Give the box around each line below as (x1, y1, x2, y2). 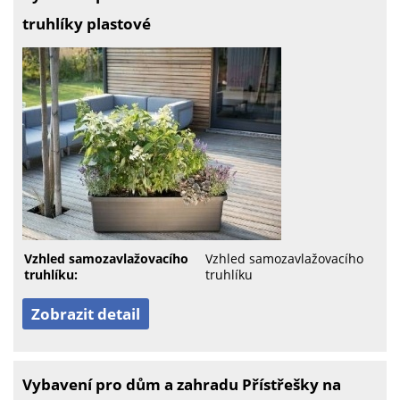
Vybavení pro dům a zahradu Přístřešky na (22, 374, 341, 395)
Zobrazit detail (31, 304, 140, 324)
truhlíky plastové (22, 13, 151, 34)
